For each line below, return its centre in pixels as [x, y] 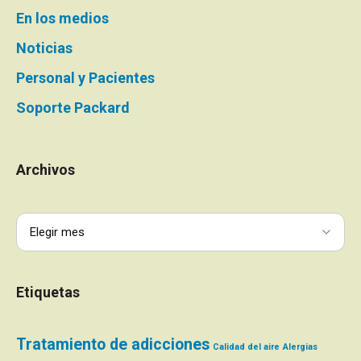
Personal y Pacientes [85, 77]
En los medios [62, 18]
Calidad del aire [246, 346]
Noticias [44, 48]
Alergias [300, 346]
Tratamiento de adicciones [113, 344]
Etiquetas [48, 292]
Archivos [46, 169]
